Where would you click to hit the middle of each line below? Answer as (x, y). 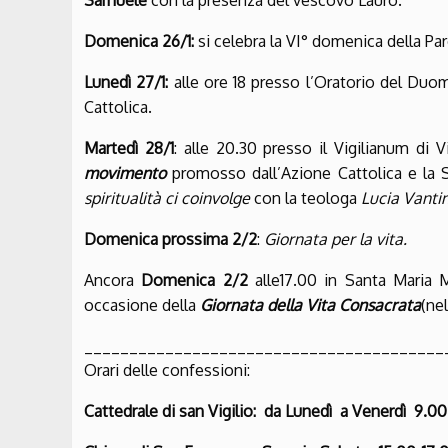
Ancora (109, 280)
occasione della (142, 305)
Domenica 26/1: (141, 41)
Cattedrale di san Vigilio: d (178, 411)
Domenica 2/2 (191, 280)
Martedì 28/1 (129, 148)
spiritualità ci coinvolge (169, 198)
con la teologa (307, 198)
